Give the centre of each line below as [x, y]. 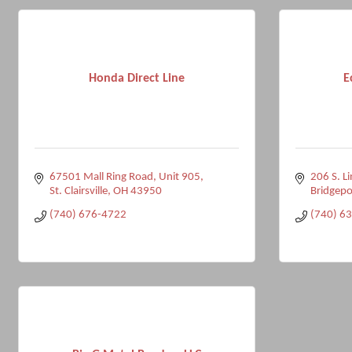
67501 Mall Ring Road [101, 177]
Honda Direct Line [137, 78]
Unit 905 [179, 177]
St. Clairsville [78, 191]
